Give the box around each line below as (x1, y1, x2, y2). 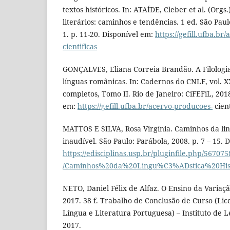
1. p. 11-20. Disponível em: (63, 29, 155, 39)
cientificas (63, 42, 97, 51)
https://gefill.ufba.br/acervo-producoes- (78, 101, 213, 111)
